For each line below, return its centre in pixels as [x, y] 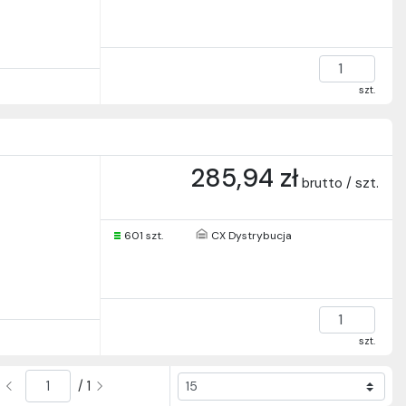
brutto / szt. [340, 184]
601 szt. [143, 236]
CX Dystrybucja [251, 236]
